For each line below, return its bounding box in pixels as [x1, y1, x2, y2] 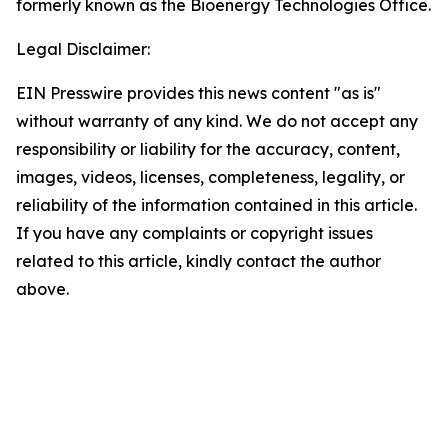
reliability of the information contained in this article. [16, 195, 417, 215]
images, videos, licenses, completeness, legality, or [16, 167, 405, 187]
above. [16, 279, 69, 299]
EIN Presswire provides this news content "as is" [16, 83, 381, 103]
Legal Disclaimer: [16, 39, 150, 59]
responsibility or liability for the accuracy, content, [16, 139, 400, 159]
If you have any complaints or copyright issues [16, 223, 373, 243]
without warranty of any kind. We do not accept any [16, 111, 418, 131]
